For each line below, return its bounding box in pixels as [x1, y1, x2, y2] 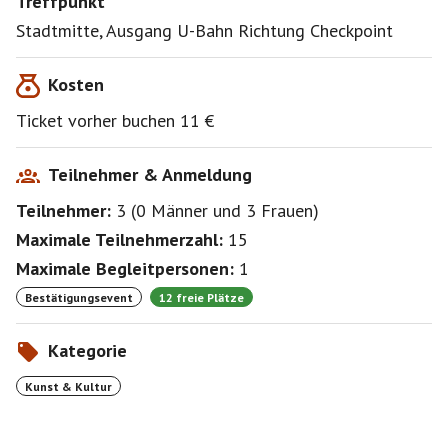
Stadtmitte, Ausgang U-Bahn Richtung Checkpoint [16, 19, 393, 42]
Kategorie [48, 339, 127, 362]
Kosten [48, 73, 104, 96]
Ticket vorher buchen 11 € [16, 109, 214, 132]
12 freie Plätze [159, 289, 244, 305]
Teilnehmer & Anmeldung [48, 163, 252, 186]
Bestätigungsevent [25, 289, 133, 305]
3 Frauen [246, 199, 313, 222]
